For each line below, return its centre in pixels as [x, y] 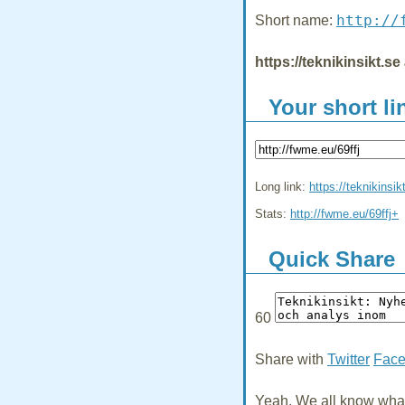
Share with [291, 359]
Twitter [348, 359]
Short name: [296, 21]
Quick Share [332, 259]
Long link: [282, 187]
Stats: [273, 214]
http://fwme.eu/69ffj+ [344, 214]
